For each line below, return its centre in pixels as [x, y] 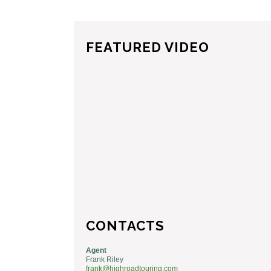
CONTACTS [125, 225]
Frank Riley [105, 259]
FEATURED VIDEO [148, 47]
